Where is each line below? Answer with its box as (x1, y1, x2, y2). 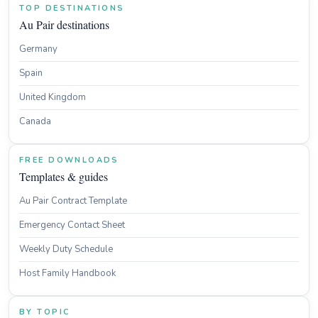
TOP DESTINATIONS (19, 3, 125, 13)
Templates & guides (19, 169, 108, 184)
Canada (19, 115, 51, 128)
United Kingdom (19, 91, 86, 104)
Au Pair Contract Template (19, 194, 127, 207)
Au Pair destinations (19, 17, 109, 32)
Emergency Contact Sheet (19, 219, 125, 231)
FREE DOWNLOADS (19, 155, 119, 165)
